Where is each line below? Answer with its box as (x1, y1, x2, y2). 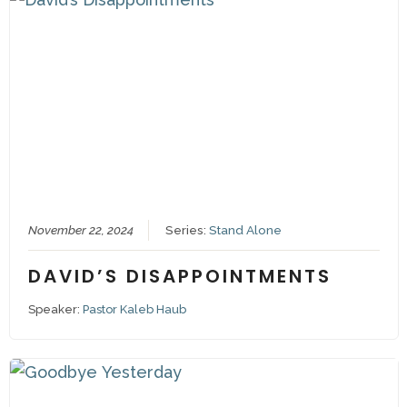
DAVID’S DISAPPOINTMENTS (28, 263, 333, 289)
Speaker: (28, 302, 84, 316)
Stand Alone (209, 222, 283, 237)
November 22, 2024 (28, 222, 134, 237)
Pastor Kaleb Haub (83, 302, 187, 316)
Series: (165, 222, 210, 237)
